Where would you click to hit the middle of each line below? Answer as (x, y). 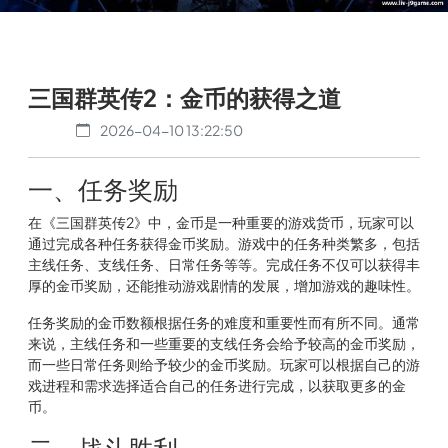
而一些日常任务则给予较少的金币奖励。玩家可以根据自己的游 (224, 363)
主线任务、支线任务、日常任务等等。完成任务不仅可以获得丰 (224, 263)
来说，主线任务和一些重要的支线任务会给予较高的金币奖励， (224, 342)
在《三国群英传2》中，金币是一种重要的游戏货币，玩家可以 (221, 221)
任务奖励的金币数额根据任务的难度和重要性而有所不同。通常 (224, 321)
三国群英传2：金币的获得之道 (184, 97)
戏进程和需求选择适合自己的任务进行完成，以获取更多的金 (217, 384)
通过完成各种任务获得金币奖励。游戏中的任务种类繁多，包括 (224, 242)
